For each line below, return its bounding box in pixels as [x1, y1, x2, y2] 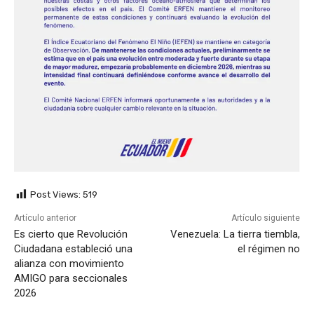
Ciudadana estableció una [14, 243, 132, 256]
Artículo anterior [14, 213, 76, 224]
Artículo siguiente [231, 213, 300, 224]
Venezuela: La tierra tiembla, [170, 228, 300, 241]
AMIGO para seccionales [14, 272, 128, 285]
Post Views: [30, 189, 81, 200]
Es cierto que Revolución [14, 228, 128, 241]
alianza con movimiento [14, 257, 124, 271]
